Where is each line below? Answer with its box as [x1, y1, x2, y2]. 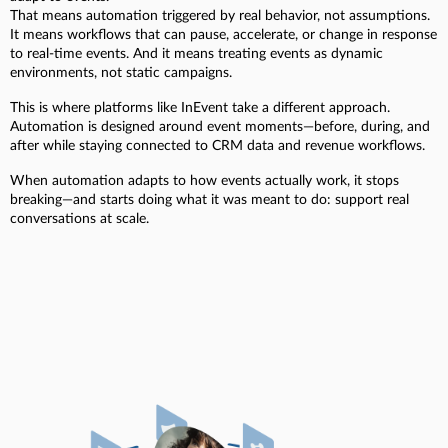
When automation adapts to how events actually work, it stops [10, 173, 399, 188]
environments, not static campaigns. [10, 65, 232, 80]
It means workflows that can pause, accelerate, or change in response [10, 27, 437, 42]
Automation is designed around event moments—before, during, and [10, 119, 430, 134]
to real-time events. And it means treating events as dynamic [10, 46, 383, 61]
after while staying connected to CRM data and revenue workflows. [10, 138, 425, 153]
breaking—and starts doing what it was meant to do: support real [10, 192, 409, 207]
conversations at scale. [10, 211, 149, 226]
